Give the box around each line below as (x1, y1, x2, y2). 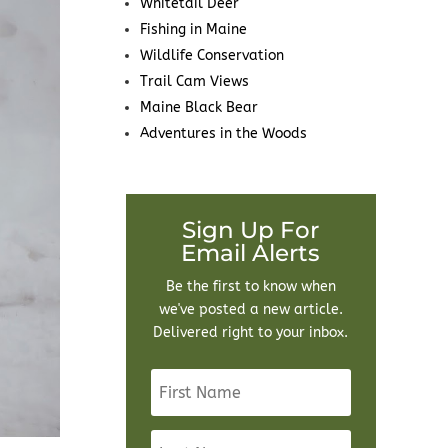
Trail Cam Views (139, 73, 249, 91)
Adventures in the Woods (139, 125, 307, 143)
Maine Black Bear (139, 99, 258, 117)
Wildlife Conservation (139, 47, 284, 65)
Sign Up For (182, 216, 320, 245)
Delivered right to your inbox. (153, 324, 349, 342)
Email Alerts (181, 239, 321, 268)
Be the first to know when (165, 278, 336, 296)
